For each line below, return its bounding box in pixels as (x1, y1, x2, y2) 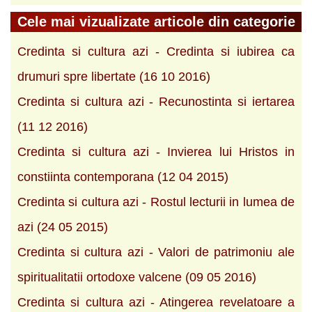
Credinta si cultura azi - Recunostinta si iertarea (17, 94, 295, 109)
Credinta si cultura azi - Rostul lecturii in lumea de (17, 194, 295, 209)
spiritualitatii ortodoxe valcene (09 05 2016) (17, 270, 256, 284)
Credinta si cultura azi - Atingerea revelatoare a (17, 295, 295, 309)
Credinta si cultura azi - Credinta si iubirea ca (17, 44, 295, 58)
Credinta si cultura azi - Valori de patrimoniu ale (17, 244, 295, 259)
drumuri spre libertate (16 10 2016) (17, 69, 210, 84)
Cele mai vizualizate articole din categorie (17, 13, 295, 29)
